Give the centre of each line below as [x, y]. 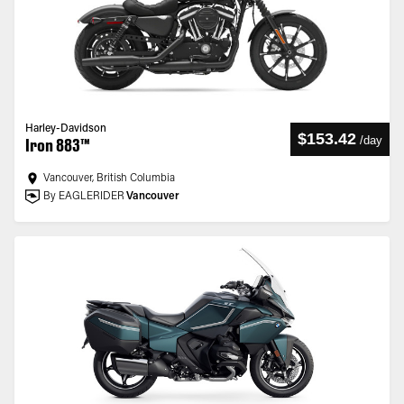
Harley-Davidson [66, 129]
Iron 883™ [58, 145]
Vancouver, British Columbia [109, 179]
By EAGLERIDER [84, 197]
